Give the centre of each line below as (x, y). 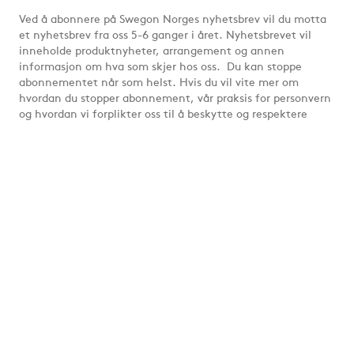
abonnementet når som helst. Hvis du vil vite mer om (159, 84)
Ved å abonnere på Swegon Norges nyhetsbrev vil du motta (173, 21)
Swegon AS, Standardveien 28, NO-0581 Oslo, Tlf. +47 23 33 (171, 330)
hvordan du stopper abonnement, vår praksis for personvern (175, 100)
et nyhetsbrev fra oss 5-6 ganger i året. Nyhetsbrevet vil (165, 36)
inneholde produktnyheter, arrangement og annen (152, 52)
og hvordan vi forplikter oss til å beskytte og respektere (163, 115)
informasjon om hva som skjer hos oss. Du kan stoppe (160, 68)
